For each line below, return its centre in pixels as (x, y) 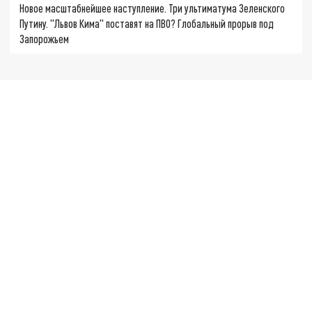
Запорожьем (45, 39)
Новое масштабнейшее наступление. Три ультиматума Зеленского (153, 8)
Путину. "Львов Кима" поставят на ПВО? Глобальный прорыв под (147, 24)
